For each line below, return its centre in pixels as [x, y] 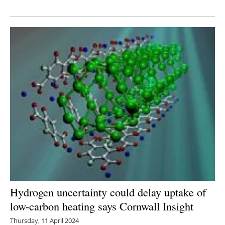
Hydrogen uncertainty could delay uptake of [108, 192]
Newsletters [118, 17]
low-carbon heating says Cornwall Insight [102, 206]
